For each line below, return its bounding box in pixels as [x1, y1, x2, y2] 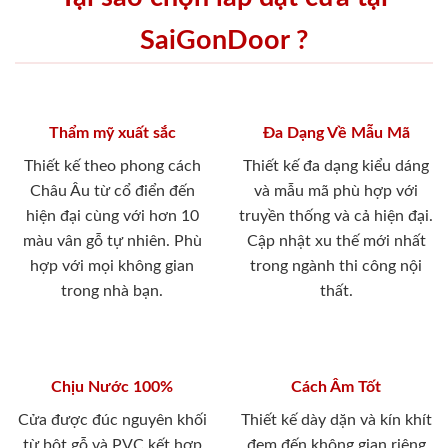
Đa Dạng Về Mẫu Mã [262, 124, 410, 141]
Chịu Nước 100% [51, 378, 173, 395]
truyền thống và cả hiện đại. [239, 207, 433, 224]
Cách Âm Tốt [291, 378, 381, 395]
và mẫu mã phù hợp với [254, 182, 418, 199]
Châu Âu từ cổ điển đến [29, 182, 195, 199]
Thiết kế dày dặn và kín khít [240, 411, 432, 428]
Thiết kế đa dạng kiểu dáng [243, 157, 429, 174]
